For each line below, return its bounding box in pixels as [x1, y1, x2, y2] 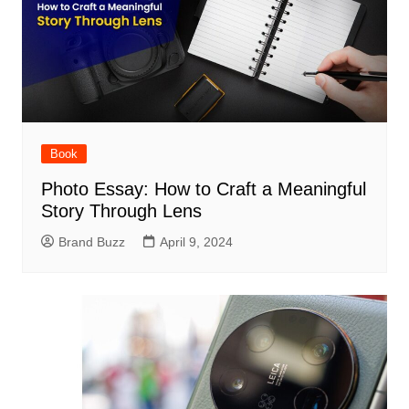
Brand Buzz [58, 235, 125, 250]
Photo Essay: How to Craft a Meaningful [40, 179, 366, 200]
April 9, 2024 [159, 235, 233, 250]
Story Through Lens [40, 201, 202, 222]
